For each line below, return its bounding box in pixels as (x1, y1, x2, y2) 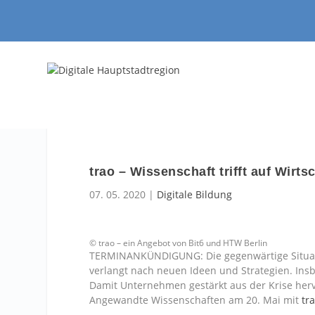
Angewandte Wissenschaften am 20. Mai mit (89, 293, 302, 307)
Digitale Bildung (157, 188, 233, 202)
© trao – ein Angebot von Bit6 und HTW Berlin (89, 237, 268, 250)
